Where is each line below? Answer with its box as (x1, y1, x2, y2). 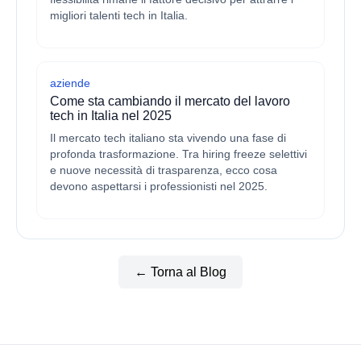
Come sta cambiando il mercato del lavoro (50, 94, 290, 108)
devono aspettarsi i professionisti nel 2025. (50, 180, 268, 193)
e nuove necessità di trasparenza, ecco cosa (50, 164, 277, 176)
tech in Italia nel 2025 (50, 109, 172, 122)
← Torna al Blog (135, 265, 226, 279)
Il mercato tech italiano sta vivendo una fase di (50, 131, 286, 144)
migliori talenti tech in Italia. (50, 9, 188, 22)
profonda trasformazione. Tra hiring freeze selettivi (50, 147, 307, 160)
